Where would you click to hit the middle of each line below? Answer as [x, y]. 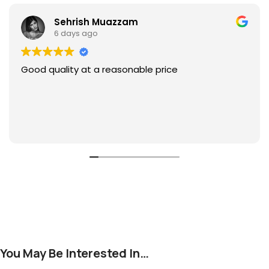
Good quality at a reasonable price [99, 69]
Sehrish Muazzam [96, 22]
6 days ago [76, 34]
